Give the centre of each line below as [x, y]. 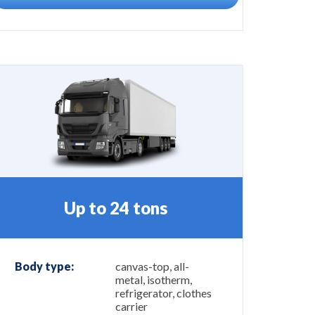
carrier [131, 307]
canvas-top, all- [152, 266]
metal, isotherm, [154, 280]
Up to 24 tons [115, 207]
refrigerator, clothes [163, 293]
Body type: [44, 266]
